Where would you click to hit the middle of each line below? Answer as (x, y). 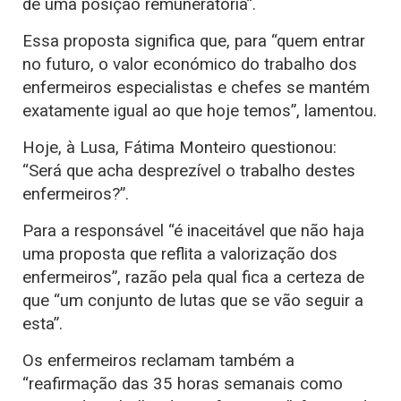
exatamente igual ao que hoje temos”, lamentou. (200, 111)
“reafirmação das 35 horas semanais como (183, 384)
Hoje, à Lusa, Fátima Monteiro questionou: (179, 147)
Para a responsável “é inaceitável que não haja (193, 230)
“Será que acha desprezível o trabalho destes (189, 171)
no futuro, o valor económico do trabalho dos (190, 64)
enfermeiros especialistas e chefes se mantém (196, 87)
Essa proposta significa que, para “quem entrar (194, 41)
